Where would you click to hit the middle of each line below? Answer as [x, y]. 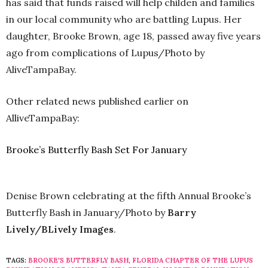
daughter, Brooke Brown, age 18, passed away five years [133, 36]
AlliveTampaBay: [43, 118]
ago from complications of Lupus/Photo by [105, 53]
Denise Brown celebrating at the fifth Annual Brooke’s [129, 196]
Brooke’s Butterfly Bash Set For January [96, 150]
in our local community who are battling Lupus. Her [124, 19]
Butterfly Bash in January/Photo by [87, 212]
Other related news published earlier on [97, 101]
